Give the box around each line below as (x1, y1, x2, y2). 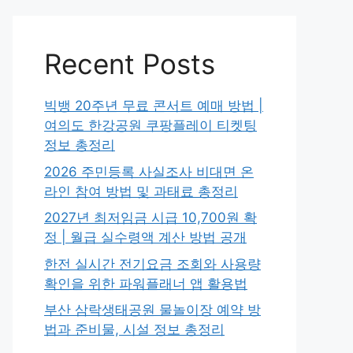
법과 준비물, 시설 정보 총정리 (44, 321, 225, 337)
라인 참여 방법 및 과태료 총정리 (44, 183, 238, 199)
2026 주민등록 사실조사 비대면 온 (44, 163, 254, 180)
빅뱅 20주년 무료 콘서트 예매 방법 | (44, 98, 263, 113)
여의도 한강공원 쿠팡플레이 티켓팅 (44, 117, 257, 133)
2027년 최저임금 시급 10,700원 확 (44, 210, 257, 225)
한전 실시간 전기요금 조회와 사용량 (44, 255, 261, 272)
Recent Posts (44, 47, 215, 80)
